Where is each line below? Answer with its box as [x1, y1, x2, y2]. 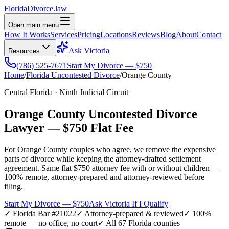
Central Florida [4, 88, 53, 97]
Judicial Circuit [78, 88, 128, 97]
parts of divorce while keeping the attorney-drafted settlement [4, 154, 201, 163]
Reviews [132, 30, 160, 39]
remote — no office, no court [4, 218, 98, 227]
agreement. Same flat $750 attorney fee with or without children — [4, 163, 220, 172]
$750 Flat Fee [63, 121, 134, 134]
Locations [100, 30, 132, 39]
